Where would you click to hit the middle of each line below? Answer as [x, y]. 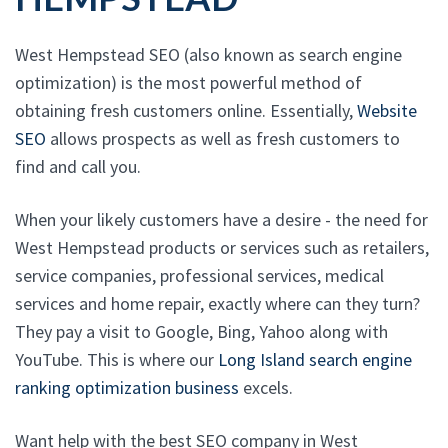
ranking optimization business [127, 387]
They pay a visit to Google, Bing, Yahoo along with [201, 331]
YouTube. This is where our [116, 359]
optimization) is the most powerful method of [188, 82]
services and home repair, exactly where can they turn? [217, 303]
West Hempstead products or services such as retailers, [222, 247]
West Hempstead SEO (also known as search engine [208, 54]
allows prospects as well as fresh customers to [223, 138]
